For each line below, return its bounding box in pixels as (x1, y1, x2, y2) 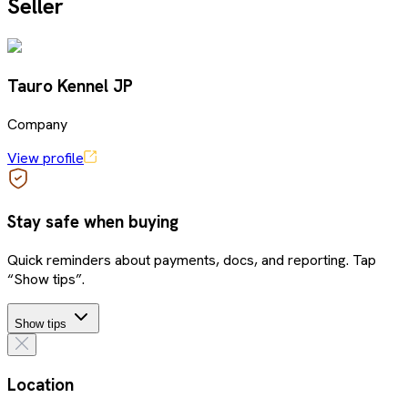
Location (7, 372, 74, 396)
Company (7, 114, 67, 134)
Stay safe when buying (7, 210, 178, 234)
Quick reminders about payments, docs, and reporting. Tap (7, 250, 376, 270)
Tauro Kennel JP (7, 74, 133, 97)
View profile (7, 148, 84, 168)
